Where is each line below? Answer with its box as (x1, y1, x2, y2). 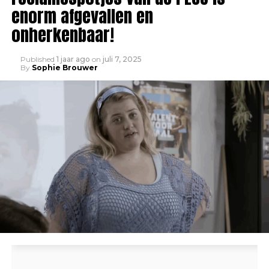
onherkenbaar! (11, 22, 114, 47)
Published (20, 55, 55, 64)
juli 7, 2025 (102, 55, 142, 64)
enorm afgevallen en (11, 3, 153, 29)
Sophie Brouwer (31, 63, 98, 72)
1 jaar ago (56, 55, 90, 64)
